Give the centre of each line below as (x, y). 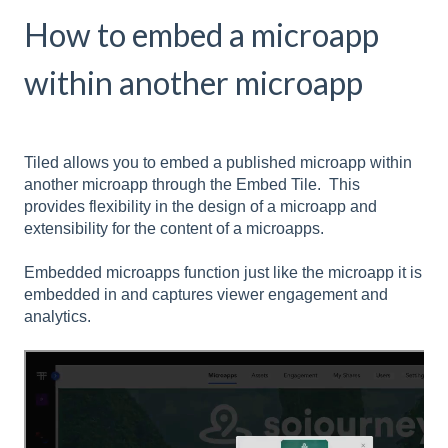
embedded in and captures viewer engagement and (206, 295)
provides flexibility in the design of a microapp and (200, 206)
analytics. (57, 317)
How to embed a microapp (201, 34)
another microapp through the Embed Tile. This (192, 184)
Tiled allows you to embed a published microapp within (218, 162)
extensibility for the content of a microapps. (174, 228)
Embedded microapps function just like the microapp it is (223, 273)
